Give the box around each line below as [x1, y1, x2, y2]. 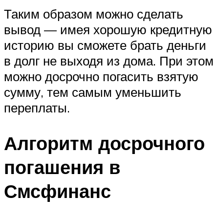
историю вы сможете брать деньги [4, 37, 206, 53]
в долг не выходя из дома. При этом [4, 52, 214, 68]
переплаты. [4, 99, 70, 115]
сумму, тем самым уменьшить [4, 84, 181, 100]
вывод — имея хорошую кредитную [4, 21, 212, 37]
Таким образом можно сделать [4, 5, 183, 22]
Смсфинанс [4, 178, 111, 203]
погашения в [4, 154, 120, 179]
